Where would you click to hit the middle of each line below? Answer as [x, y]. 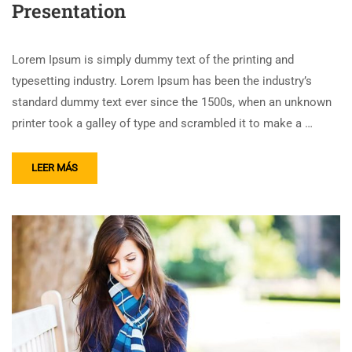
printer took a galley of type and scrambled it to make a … [162, 123]
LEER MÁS [55, 167]
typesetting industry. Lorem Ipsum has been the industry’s [162, 81]
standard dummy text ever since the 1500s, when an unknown [172, 102]
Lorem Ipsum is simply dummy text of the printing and [153, 59]
